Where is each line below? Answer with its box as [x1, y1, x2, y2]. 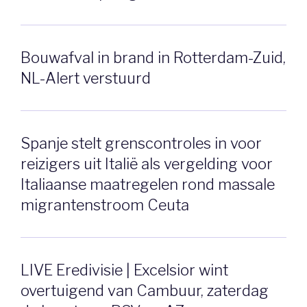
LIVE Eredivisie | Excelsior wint [21, 260, 228, 279]
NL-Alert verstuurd [21, 69, 151, 87]
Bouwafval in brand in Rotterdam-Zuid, [21, 49, 286, 66]
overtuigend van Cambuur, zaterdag [21, 281, 269, 299]
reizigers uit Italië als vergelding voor [21, 154, 273, 173]
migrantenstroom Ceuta [21, 195, 189, 214]
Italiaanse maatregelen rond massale [21, 175, 275, 193]
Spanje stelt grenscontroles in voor [21, 134, 262, 152]
